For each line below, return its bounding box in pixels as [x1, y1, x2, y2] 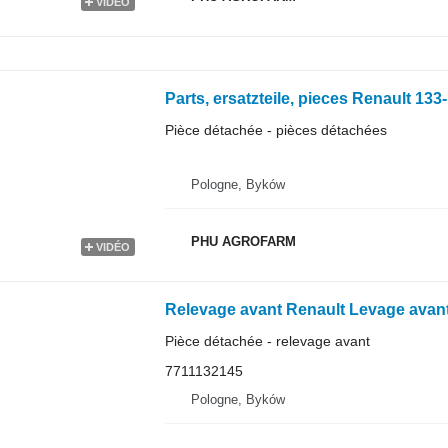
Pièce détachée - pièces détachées [164, 121, 387, 138]
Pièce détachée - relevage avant [164, 332, 370, 349]
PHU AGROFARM [190, 234, 296, 250]
